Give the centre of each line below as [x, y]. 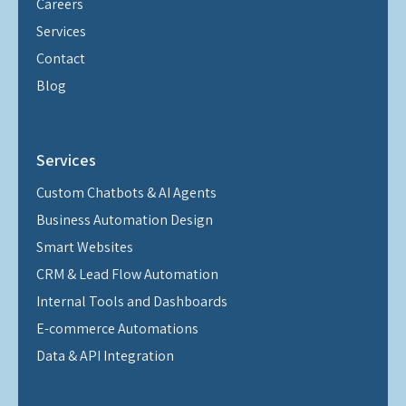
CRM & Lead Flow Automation [127, 274]
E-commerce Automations [117, 328]
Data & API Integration [105, 355]
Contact [61, 59]
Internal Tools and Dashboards [132, 301]
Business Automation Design [125, 219]
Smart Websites [85, 246]
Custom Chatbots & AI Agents [126, 192]
